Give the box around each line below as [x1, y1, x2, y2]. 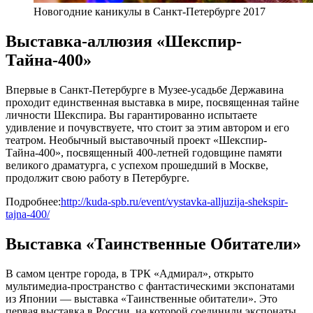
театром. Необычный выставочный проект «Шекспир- [6, 134, 267, 147]
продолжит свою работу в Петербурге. [6, 172, 189, 184]
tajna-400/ [6, 208, 50, 221]
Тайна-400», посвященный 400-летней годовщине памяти [6, 147, 282, 159]
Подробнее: [6, 196, 61, 208]
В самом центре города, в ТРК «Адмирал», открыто [6, 268, 254, 280]
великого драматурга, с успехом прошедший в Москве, [6, 159, 268, 172]
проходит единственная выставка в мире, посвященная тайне [6, 96, 299, 109]
